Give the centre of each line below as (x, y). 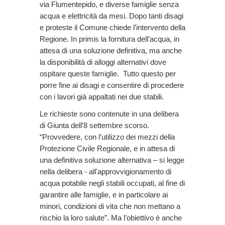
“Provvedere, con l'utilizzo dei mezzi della (107, 137)
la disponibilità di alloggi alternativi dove (103, 62)
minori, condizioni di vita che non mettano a (110, 206)
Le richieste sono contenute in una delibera (109, 114)
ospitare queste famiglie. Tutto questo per (108, 73)
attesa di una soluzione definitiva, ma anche (111, 50)
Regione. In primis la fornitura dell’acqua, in (109, 39)
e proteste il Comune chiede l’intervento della (113, 27)
